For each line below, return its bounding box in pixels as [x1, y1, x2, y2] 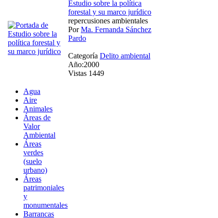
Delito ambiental [100, 51, 150, 60]
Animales [23, 104, 53, 113]
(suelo [23, 157, 42, 165]
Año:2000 [68, 60, 99, 69]
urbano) [23, 165, 47, 174]
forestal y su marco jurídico [68, 7, 151, 16]
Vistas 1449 [68, 69, 104, 77]
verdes [23, 148, 43, 157]
